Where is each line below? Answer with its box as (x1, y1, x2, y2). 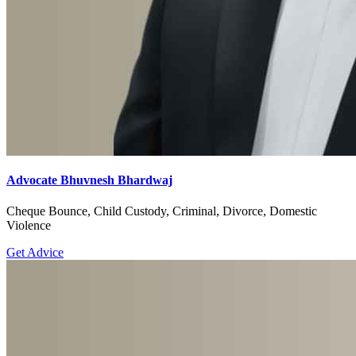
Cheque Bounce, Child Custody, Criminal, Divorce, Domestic (6, 204, 317, 218)
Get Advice (6, 246, 64, 259)
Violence (6, 219, 51, 232)
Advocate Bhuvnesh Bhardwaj (6, 172, 172, 187)
